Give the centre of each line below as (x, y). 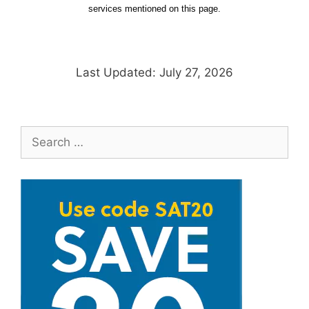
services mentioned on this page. (154, 8)
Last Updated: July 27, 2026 (154, 72)
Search (39, 134)
